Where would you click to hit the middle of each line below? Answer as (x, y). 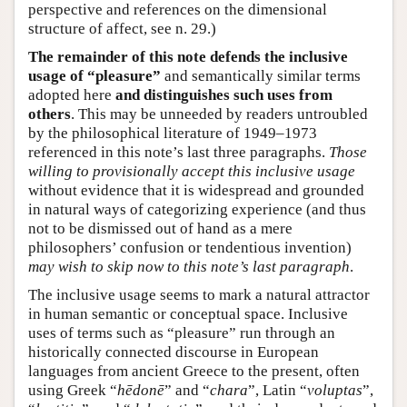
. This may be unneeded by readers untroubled (219, 114)
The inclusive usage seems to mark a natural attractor (199, 295)
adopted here (72, 95)
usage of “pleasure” (94, 76)
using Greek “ (73, 391)
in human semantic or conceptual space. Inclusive (188, 314)
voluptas (335, 391)
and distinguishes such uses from (224, 95)
